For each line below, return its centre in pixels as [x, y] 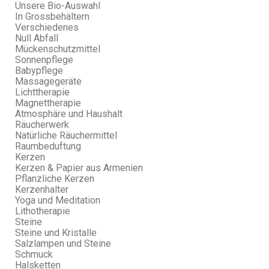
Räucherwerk [42, 125]
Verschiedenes [47, 27]
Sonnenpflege [44, 60]
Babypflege [39, 71]
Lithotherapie [43, 211]
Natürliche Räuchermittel [66, 135]
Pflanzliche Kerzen [55, 179]
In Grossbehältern [52, 17]
